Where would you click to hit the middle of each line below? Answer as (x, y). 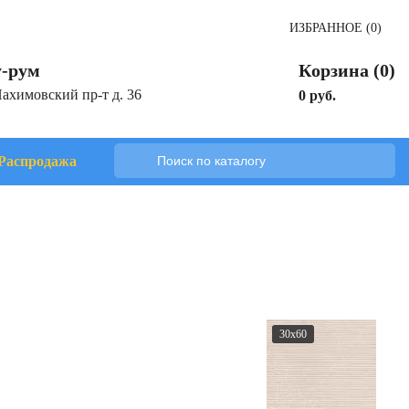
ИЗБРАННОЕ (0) (336, 28)
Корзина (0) (347, 70)
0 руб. (317, 95)
